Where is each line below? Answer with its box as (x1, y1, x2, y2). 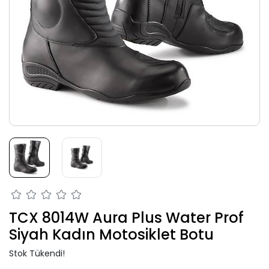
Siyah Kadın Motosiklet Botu (9, 225, 214, 245)
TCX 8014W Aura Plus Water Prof (9, 208, 244, 228)
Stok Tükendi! (9, 247, 65, 260)
